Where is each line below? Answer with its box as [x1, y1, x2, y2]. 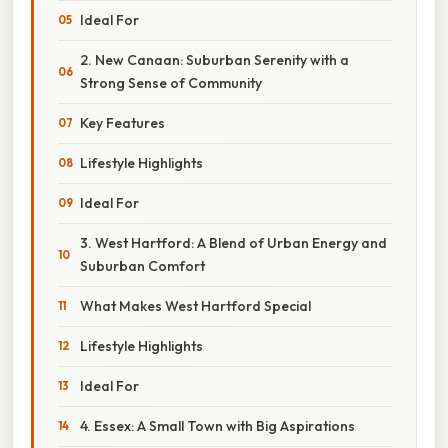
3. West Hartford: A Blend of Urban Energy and [80, 233, 387, 252]
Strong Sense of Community [80, 73, 262, 92]
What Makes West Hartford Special [80, 296, 311, 315]
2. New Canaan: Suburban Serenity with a [80, 50, 349, 69]
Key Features [80, 113, 165, 132]
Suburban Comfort [80, 256, 205, 275]
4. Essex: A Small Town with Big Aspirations [80, 416, 355, 435]
